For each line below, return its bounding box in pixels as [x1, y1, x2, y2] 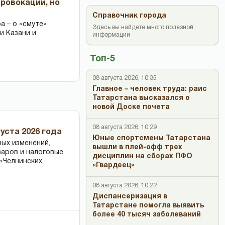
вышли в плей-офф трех [92, 144, 182, 151]
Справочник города [92, 13, 166, 19]
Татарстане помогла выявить [92, 202, 204, 209]
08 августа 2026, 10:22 [92, 183, 157, 188]
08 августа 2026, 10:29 [92, 125, 157, 130]
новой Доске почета [92, 104, 170, 110]
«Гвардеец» [92, 162, 135, 169]
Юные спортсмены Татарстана [92, 135, 210, 142]
